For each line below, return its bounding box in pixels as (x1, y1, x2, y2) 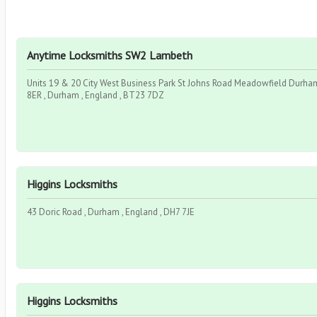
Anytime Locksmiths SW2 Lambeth (27, 48, 192, 62)
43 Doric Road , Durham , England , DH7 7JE (27, 206, 195, 218)
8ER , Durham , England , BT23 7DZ (27, 89, 164, 101)
